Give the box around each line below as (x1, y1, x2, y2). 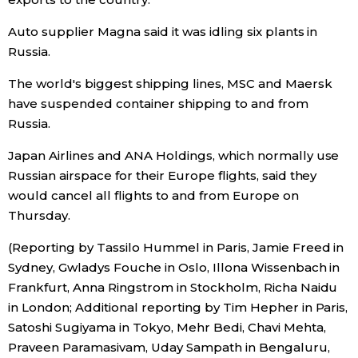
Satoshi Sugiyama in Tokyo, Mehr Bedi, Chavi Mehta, (8, 320, 326, 335)
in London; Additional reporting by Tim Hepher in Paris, (8, 300, 348, 315)
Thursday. (8, 208, 70, 223)
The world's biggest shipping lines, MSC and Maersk (8, 76, 332, 91)
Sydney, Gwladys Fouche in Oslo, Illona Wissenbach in (8, 260, 340, 275)
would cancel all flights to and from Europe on (8, 188, 299, 203)
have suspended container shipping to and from (8, 96, 308, 111)
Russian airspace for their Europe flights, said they (8, 168, 317, 183)
